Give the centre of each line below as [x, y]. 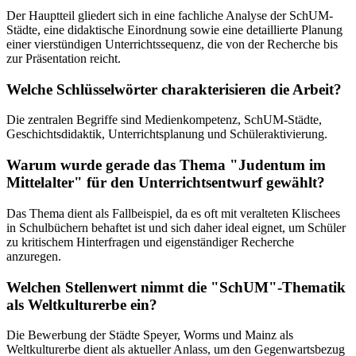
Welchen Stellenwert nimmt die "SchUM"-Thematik [176, 287]
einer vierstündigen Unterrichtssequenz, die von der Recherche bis [172, 44]
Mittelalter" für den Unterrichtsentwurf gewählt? [166, 183]
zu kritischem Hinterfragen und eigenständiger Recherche [150, 242]
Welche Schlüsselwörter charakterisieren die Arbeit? [174, 89]
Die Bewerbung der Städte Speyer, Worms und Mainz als [150, 335]
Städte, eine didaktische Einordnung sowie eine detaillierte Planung [174, 29]
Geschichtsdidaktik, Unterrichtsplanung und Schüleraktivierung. [167, 134]
